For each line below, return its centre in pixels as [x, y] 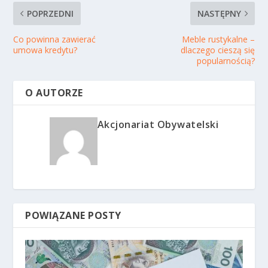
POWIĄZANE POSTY [73, 215]
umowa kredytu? [45, 50]
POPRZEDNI [51, 13]
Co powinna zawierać [55, 39]
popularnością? [226, 60]
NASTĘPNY [219, 13]
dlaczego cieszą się [217, 50]
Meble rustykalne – [218, 39]
